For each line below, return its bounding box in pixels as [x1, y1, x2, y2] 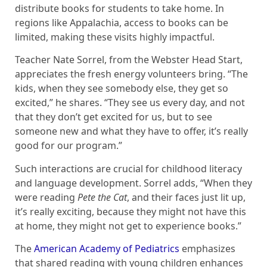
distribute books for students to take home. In [15, 2, 224, 15]
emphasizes [179, 242, 235, 256]
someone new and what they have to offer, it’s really [15, 125, 248, 138]
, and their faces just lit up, [127, 190, 246, 204]
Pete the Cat [77, 190, 127, 204]
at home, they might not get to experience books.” [15, 219, 241, 232]
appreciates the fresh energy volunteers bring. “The [15, 67, 248, 81]
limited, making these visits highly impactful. [15, 30, 215, 44]
